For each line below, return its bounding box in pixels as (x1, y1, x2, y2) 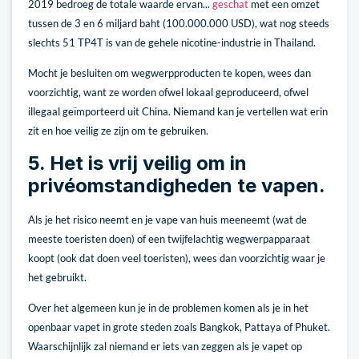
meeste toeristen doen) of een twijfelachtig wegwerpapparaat (28, 232, 310, 245)
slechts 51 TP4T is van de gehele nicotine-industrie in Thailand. (28, 35, 318, 49)
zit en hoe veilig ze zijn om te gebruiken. (28, 124, 211, 138)
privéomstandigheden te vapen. (28, 173, 325, 197)
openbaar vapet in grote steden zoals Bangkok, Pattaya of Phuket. (28, 321, 330, 334)
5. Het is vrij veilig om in (28, 151, 247, 175)
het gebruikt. (28, 270, 89, 284)
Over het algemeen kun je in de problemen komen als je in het (28, 301, 309, 315)
